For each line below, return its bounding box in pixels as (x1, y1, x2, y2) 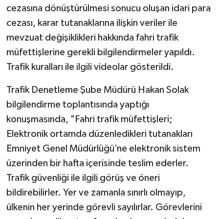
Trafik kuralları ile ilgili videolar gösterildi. (6, 62, 174, 72)
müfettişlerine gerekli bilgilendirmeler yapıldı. (6, 47, 195, 58)
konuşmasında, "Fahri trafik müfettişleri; (6, 114, 173, 125)
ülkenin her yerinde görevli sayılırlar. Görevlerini (6, 202, 202, 213)
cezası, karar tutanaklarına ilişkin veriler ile (6, 18, 177, 28)
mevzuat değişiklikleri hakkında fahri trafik (6, 33, 178, 43)
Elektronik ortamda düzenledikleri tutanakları (6, 129, 193, 139)
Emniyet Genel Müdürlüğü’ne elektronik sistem (6, 144, 200, 154)
